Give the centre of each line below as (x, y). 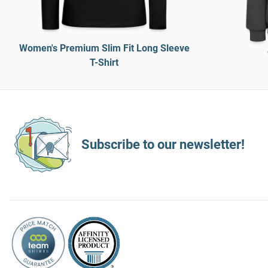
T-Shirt (104, 63)
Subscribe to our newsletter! (163, 144)
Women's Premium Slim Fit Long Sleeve (104, 48)
